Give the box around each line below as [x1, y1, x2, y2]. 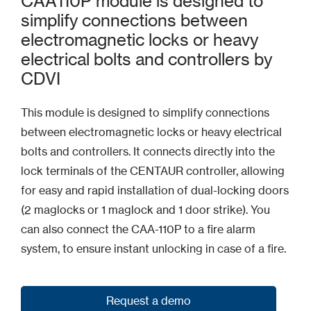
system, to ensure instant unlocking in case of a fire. [21, 242, 286, 255]
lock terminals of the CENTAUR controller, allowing [21, 164, 285, 178]
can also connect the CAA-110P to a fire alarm [21, 222, 255, 236]
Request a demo [106, 294, 191, 308]
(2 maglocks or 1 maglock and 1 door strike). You [21, 203, 270, 217]
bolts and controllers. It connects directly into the [21, 144, 275, 158]
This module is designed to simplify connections [21, 106, 269, 119]
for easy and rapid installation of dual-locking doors [21, 183, 289, 197]
